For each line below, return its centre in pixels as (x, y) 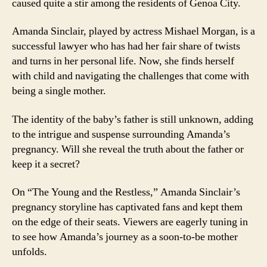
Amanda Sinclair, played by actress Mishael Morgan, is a (133, 31)
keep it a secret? (46, 164)
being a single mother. (59, 91)
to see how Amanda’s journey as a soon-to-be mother (125, 237)
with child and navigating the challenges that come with (131, 76)
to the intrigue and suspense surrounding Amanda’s (121, 134)
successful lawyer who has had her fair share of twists (126, 46)
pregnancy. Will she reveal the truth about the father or (128, 149)
